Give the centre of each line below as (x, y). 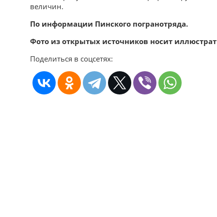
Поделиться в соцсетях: (71, 58)
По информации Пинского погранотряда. (109, 23)
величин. (47, 6)
